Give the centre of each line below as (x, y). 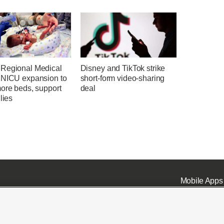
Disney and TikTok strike (123, 68)
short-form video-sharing (122, 78)
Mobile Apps (201, 180)
